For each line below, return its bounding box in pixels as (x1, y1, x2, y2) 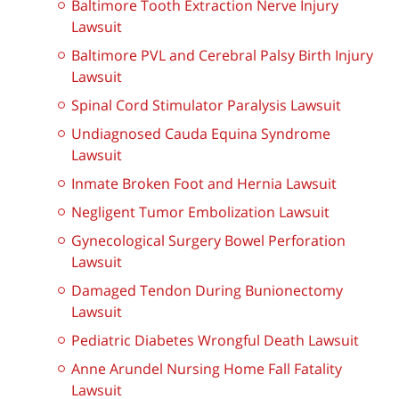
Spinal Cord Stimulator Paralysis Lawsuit (71, 95, 341, 116)
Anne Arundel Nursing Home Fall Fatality (71, 359, 342, 379)
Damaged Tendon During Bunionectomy (71, 281, 343, 301)
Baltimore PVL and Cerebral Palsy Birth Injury (71, 45, 373, 66)
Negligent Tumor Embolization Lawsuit (71, 202, 330, 223)
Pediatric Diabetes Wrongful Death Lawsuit (71, 330, 359, 351)
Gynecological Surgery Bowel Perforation (71, 231, 346, 251)
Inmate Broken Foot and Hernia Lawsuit (71, 174, 337, 194)
